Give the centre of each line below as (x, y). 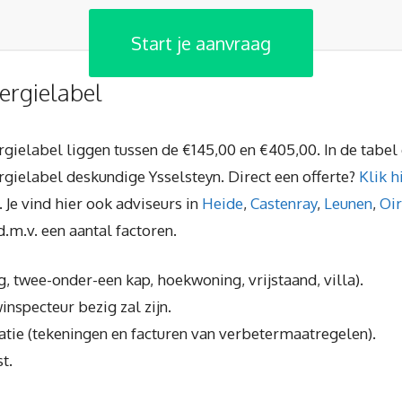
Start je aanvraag (201, 44)
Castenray (284, 203)
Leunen (348, 203)
